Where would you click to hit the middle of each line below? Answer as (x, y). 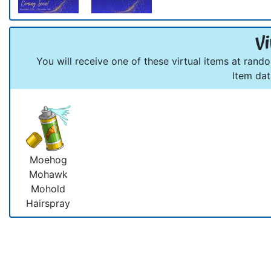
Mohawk (48, 174)
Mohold (48, 188)
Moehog (48, 159)
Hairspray (48, 203)
